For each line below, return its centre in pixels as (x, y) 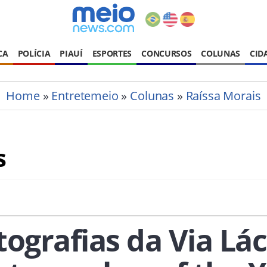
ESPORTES (112, 53)
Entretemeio (85, 96)
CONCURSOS (167, 53)
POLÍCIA (34, 53)
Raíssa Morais (223, 96)
